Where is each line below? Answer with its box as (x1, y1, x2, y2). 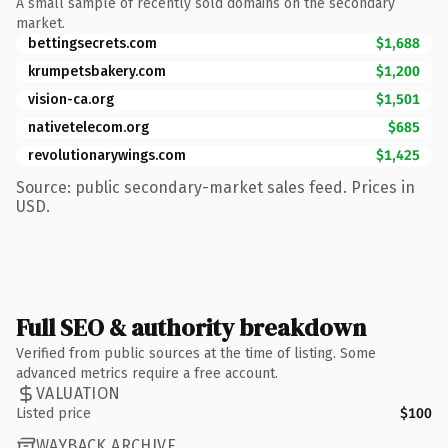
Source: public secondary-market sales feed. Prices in (16, 177, 415, 197)
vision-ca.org (28, 90, 114, 108)
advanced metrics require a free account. (16, 364, 278, 382)
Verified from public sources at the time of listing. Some (16, 344, 376, 362)
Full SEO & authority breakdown (16, 310, 366, 344)
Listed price (16, 404, 91, 422)
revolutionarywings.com (28, 146, 186, 164)
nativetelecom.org (28, 118, 149, 136)
